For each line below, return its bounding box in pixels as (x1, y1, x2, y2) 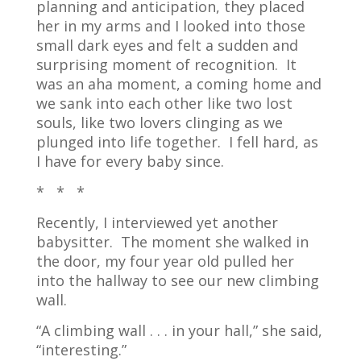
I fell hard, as (228, 131, 318, 151)
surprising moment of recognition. (35, 54, 278, 74)
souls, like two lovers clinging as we (35, 112, 283, 132)
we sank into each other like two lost (35, 93, 293, 113)
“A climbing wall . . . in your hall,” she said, (35, 320, 322, 340)
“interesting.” (35, 339, 127, 359)
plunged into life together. (35, 131, 221, 151)
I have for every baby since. (35, 151, 224, 171)
